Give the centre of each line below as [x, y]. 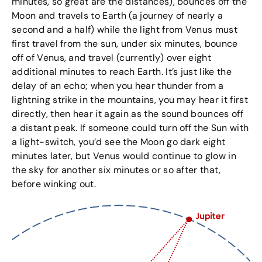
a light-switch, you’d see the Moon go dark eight [119, 142]
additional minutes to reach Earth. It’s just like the [122, 72]
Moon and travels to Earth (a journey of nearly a [118, 16]
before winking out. [54, 184]
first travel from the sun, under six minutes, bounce [125, 44]
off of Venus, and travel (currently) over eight [112, 58]
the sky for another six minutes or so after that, [116, 170]
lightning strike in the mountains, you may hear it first [130, 100]
